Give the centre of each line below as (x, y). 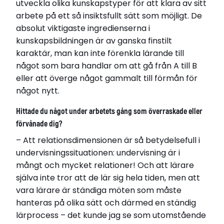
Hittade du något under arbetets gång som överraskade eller (109, 111)
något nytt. (38, 91)
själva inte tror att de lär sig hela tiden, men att (108, 177)
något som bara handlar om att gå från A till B (106, 66)
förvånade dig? (39, 124)
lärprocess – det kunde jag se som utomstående (111, 215)
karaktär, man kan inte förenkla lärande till (100, 53)
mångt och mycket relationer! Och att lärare (105, 165)
